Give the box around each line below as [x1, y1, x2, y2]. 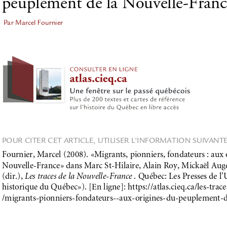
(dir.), [2, 171, 25, 181]
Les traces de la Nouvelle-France [24, 171, 134, 181]
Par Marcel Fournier [3, 18, 63, 26]
